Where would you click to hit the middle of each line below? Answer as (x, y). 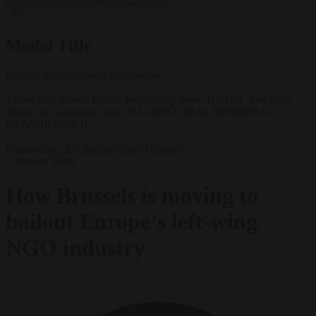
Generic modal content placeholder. (84, 75)
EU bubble (89, 148)
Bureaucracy (34, 148)
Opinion (164, 148)
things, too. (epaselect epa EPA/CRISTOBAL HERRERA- (138, 111)
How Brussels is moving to (132, 196)
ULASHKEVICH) (49, 124)
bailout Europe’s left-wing (132, 222)
